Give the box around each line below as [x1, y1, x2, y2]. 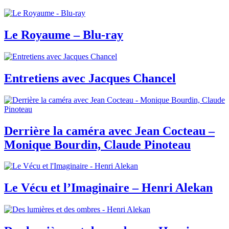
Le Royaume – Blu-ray [4, 28, 123, 41]
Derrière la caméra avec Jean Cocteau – [4, 124, 215, 138]
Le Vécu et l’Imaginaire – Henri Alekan [4, 181, 213, 195]
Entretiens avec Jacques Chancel [4, 71, 176, 85]
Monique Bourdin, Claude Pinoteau [4, 138, 191, 151]
